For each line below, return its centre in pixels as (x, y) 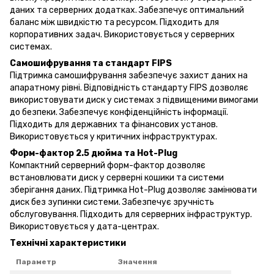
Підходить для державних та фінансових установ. (114, 124)
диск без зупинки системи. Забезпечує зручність (112, 202)
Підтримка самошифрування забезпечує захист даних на (129, 75)
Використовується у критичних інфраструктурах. (113, 136)
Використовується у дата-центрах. (84, 226)
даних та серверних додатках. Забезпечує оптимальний (127, 10)
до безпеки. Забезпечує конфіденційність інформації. (119, 112)
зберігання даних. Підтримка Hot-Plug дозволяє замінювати (133, 190)
